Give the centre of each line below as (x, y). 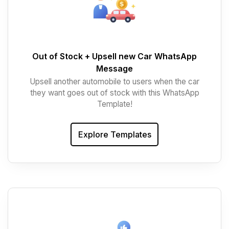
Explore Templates (114, 134)
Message (114, 69)
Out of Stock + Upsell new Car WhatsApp (114, 56)
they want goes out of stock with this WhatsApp (114, 93)
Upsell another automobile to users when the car (114, 82)
